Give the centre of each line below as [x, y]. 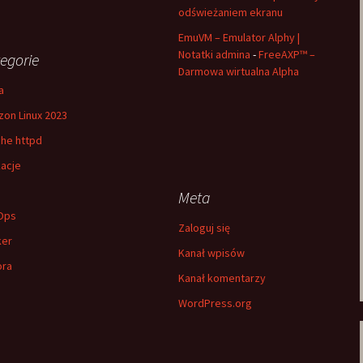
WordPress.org [215, 303]
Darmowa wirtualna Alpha [239, 71]
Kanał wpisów [211, 253]
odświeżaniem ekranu [231, 12]
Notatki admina [214, 54]
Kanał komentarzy [222, 278]
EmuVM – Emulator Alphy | [239, 37]
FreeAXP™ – [287, 54]
